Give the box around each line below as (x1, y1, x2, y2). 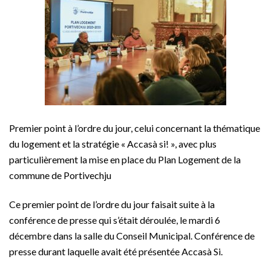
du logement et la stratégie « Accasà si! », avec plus (9, 138, 217, 150)
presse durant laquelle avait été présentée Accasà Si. (9, 246, 223, 258)
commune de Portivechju (9, 169, 111, 181)
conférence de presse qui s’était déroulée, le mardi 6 (9, 214, 220, 226)
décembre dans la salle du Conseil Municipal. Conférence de (9, 230, 255, 242)
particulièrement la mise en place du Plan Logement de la (9, 154, 241, 166)
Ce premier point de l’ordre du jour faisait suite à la (9, 198, 215, 211)
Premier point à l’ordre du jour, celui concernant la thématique (9, 122, 260, 134)
